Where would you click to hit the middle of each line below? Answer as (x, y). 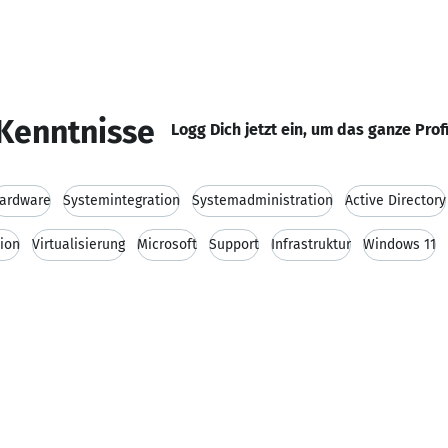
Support (234, 244)
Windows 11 (399, 244)
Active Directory (395, 200)
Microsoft (167, 244)
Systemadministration (262, 200)
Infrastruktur (311, 244)
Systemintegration (121, 200)
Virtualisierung (78, 244)
